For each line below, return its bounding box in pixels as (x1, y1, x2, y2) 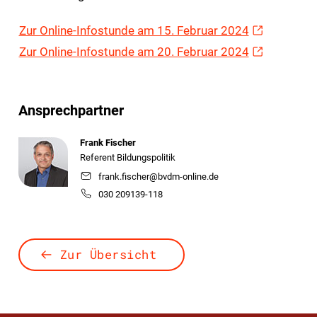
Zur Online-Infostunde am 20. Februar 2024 (18, 44, 249, 59)
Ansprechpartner (18, 101, 124, 119)
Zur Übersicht (59, 246, 157, 263)
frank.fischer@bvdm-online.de (98, 171, 219, 182)
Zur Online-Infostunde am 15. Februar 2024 (18, 23, 249, 38)
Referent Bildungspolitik (79, 151, 175, 163)
